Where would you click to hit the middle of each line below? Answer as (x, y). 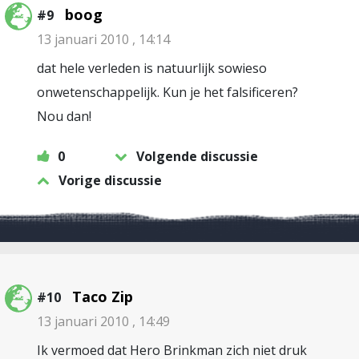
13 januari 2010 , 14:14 (103, 39)
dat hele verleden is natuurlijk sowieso (152, 68)
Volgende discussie (197, 156)
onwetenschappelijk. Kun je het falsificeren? (167, 92)
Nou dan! (64, 116)
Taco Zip (103, 296)
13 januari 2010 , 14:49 (103, 321)
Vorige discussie (110, 180)
